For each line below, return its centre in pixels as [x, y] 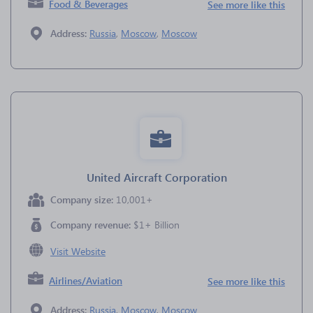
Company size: [83, 199]
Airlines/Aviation [86, 281]
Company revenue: [92, 225]
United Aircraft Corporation [156, 177]
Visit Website [78, 251]
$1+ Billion [156, 225]
